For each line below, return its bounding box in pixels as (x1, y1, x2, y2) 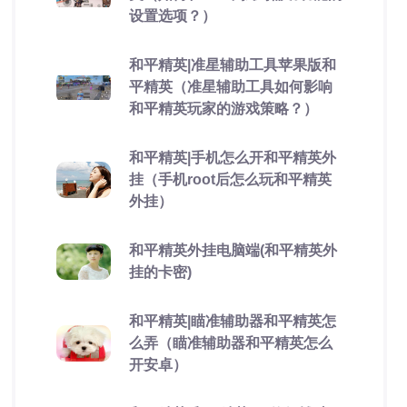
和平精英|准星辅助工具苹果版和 (128, 57, 336, 73)
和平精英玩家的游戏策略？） (128, 101, 318, 116)
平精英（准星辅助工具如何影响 (128, 79, 333, 94)
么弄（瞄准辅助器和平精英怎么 (128, 335, 333, 351)
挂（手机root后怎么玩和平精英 (128, 172, 332, 187)
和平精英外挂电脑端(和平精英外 (128, 243, 337, 258)
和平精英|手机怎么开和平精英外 (128, 150, 336, 165)
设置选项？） (128, 8, 216, 24)
